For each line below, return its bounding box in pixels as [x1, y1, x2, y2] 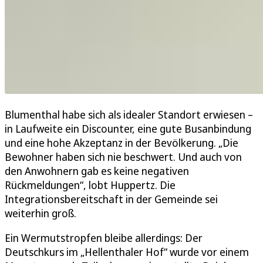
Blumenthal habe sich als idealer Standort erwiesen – [5, 107, 253, 122]
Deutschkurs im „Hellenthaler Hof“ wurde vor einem [5, 244, 249, 259]
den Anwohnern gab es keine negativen [5, 163, 189, 178]
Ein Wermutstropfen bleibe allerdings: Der [5, 230, 203, 245]
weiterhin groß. [5, 205, 76, 220]
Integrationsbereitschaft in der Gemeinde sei [5, 191, 218, 206]
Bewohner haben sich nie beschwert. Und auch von [5, 149, 242, 164]
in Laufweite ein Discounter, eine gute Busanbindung [5, 121, 251, 136]
